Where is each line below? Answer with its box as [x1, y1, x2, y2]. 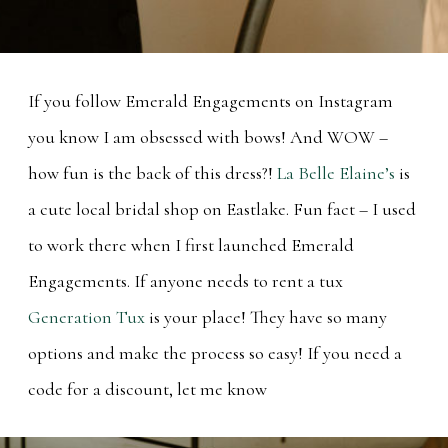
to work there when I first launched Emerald [28, 233, 354, 256]
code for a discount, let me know [28, 377, 267, 400]
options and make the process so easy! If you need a [28, 341, 402, 364]
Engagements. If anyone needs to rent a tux [28, 269, 343, 292]
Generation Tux [28, 305, 145, 328]
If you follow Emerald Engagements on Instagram [28, 89, 393, 112]
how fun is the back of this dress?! [28, 161, 277, 184]
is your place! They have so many [145, 305, 387, 328]
